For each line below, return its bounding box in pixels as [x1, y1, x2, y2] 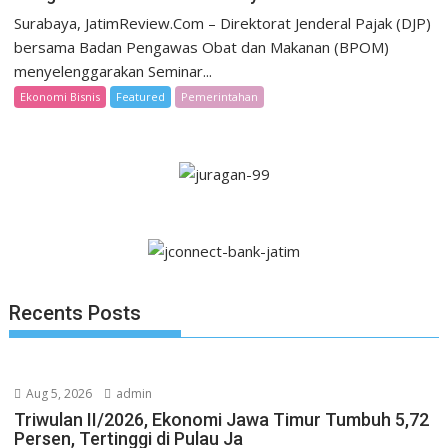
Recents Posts [9, 301, 142, 325]
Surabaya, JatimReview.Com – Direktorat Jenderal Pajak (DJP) [14, 13, 432, 33]
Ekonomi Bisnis [20, 89, 101, 104]
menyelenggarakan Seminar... [14, 61, 213, 81]
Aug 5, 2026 [23, 385, 93, 402]
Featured [116, 89, 166, 104]
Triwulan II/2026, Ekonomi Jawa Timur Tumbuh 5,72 [14, 409, 430, 430]
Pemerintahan [181, 89, 259, 104]
